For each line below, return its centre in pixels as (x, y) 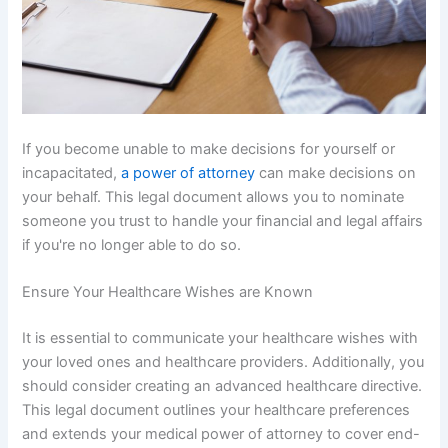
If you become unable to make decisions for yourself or (209, 148)
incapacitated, (72, 172)
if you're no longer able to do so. (132, 244)
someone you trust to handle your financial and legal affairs (223, 220)
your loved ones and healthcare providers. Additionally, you (223, 362)
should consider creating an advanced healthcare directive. (222, 386)
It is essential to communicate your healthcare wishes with (220, 338)
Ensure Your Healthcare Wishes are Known (168, 292)
